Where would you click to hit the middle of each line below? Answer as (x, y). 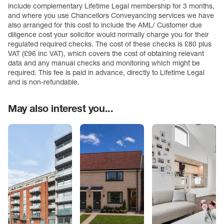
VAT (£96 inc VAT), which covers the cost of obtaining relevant (106, 54)
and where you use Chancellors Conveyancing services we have (111, 16)
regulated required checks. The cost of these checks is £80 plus (110, 44)
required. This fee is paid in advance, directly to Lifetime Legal (106, 73)
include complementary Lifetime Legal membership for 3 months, (111, 6)
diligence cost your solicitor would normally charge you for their (108, 35)
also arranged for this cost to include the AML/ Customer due (105, 25)
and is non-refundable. (44, 82)
